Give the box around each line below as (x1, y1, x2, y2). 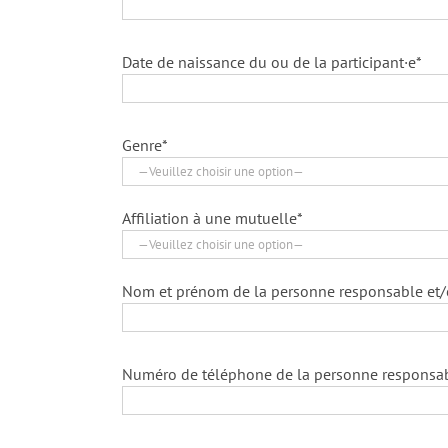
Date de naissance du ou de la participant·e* (122, 52, 422, 73)
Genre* (122, 135, 168, 156)
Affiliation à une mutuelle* (122, 208, 303, 229)
